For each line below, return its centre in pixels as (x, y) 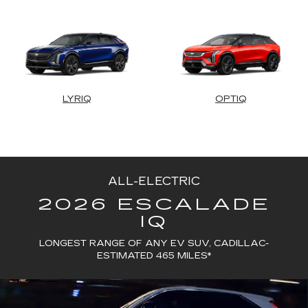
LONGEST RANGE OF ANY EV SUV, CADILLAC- (154, 244)
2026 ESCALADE (154, 205)
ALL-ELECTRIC (154, 181)
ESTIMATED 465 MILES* (154, 256)
